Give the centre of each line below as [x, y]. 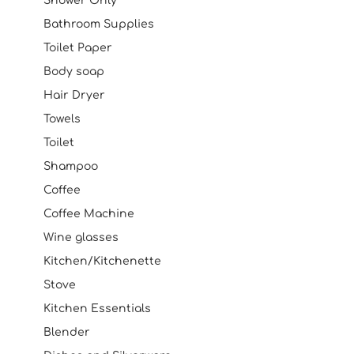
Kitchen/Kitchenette [102, 261]
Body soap [74, 72]
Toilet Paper [78, 48]
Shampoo [71, 166]
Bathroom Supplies [99, 24]
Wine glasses [81, 237]
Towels [62, 119]
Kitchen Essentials [97, 309]
